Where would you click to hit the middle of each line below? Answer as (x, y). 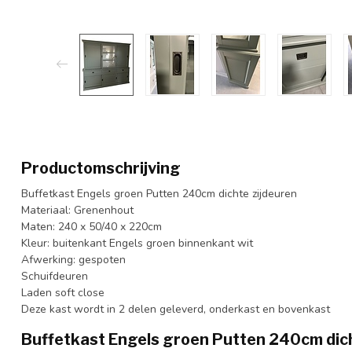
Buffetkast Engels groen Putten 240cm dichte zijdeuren (159, 193)
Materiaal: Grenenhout (77, 210)
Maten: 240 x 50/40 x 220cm (92, 226)
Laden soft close (63, 292)
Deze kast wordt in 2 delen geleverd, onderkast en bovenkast (176, 309)
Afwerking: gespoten (73, 259)
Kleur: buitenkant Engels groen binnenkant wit (137, 243)
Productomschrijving (101, 168)
